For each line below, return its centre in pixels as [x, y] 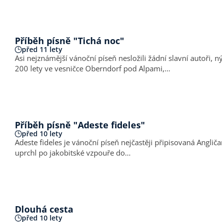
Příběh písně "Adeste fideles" [80, 125]
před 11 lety [42, 49]
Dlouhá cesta [44, 209]
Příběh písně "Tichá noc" [70, 41]
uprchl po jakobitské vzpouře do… [73, 153]
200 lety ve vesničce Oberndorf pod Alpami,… [93, 68]
